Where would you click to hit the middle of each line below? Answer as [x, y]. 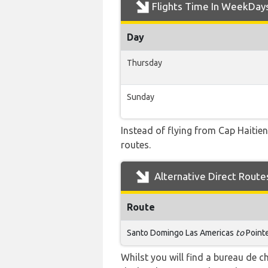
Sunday [141, 97]
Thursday [144, 63]
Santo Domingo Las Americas [181, 233]
